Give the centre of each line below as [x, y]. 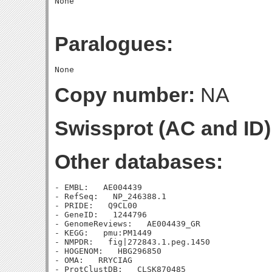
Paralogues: [114, 44]
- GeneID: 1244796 [101, 215]
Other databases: [139, 161]
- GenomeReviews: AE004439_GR [127, 224]
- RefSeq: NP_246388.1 [110, 196]
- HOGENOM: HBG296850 [108, 251]
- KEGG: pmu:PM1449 [103, 233]
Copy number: [125, 95]
